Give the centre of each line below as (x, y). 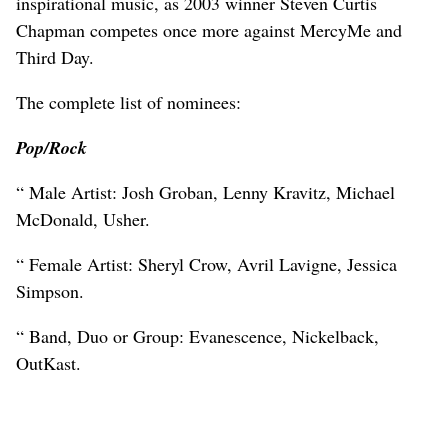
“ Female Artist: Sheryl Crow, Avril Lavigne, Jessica (206, 263)
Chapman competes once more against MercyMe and (209, 29)
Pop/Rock (51, 147)
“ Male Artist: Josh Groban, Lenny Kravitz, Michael (205, 191)
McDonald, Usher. (83, 218)
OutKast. (48, 362)
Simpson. (50, 290)
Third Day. (55, 56)
